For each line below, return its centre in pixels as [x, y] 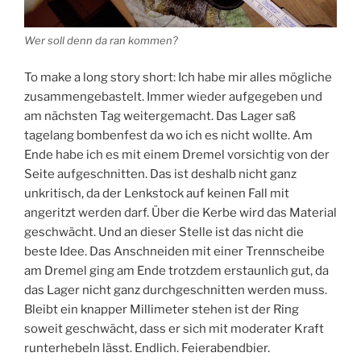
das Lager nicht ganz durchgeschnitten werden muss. [176, 290]
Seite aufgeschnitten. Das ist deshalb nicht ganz [160, 174]
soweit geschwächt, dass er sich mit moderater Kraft [174, 328]
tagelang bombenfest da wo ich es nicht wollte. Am [168, 135]
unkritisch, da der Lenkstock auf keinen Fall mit [157, 193]
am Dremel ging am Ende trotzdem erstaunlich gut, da [176, 270]
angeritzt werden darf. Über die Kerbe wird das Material [180, 212]
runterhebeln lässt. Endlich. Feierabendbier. [147, 348]
